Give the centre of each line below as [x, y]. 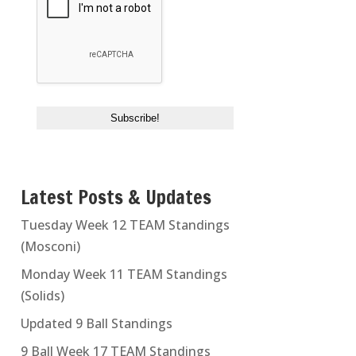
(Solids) [42, 295]
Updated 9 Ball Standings [96, 323]
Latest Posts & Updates [116, 197]
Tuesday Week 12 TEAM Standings [125, 224]
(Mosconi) [50, 246]
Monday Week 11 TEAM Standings [124, 274]
